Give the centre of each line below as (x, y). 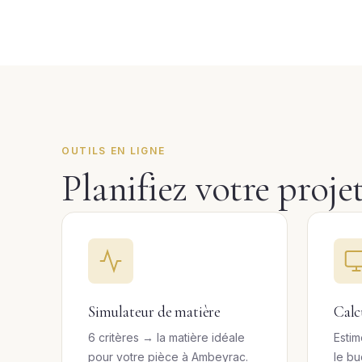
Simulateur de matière (154, 312)
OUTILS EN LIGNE (114, 151)
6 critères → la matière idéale (166, 337)
